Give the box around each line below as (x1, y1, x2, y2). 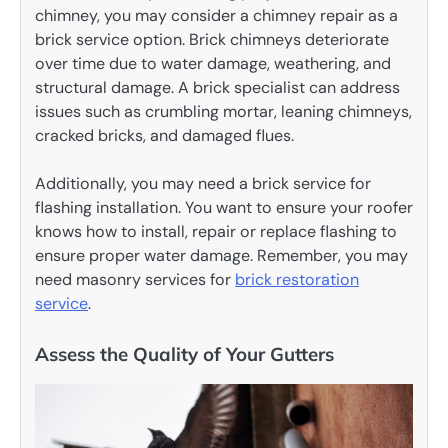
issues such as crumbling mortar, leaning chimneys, (35, 100, 412, 122)
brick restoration (235, 269, 359, 291)
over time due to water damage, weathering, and (35, 52, 391, 74)
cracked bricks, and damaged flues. (35, 124, 294, 146)
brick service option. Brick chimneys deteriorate (35, 28, 389, 50)
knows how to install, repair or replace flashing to (35, 221, 397, 243)
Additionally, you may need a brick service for (35, 173, 371, 195)
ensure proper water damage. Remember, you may (35, 245, 408, 267)
